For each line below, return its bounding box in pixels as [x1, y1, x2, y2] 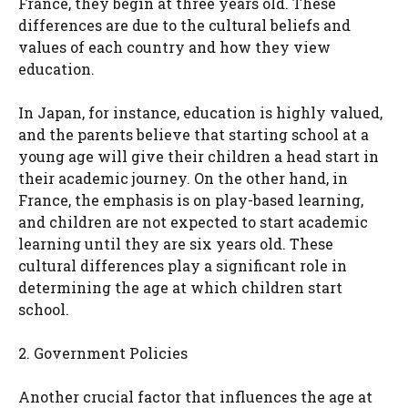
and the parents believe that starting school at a [18, 125, 369, 145]
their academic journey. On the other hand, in [18, 168, 348, 189]
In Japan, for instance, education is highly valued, [18, 103, 382, 123]
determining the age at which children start [18, 278, 342, 298]
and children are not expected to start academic [18, 212, 368, 232]
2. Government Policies [18, 343, 188, 363]
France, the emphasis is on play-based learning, [18, 190, 363, 210]
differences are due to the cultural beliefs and [18, 15, 351, 36]
